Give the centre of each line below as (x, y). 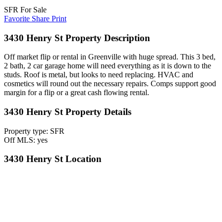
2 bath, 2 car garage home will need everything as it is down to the (108, 66)
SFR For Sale (25, 9)
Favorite (18, 18)
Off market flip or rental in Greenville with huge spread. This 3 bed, (110, 57)
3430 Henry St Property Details (68, 112)
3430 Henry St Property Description (77, 38)
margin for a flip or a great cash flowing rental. (77, 93)
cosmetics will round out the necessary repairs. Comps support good (110, 84)
